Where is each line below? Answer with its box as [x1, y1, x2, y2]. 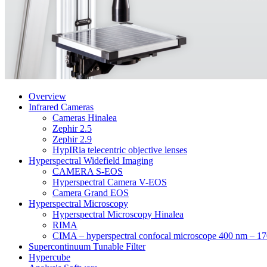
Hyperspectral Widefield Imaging [29, 156, 153, 166]
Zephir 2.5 [52, 123, 92, 133]
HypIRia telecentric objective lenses [52, 145, 187, 155]
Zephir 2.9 [52, 134, 92, 144]
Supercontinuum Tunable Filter [29, 241, 145, 252]
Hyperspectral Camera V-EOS [52, 177, 167, 187]
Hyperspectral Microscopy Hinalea [52, 209, 184, 219]
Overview [29, 91, 66, 101]
